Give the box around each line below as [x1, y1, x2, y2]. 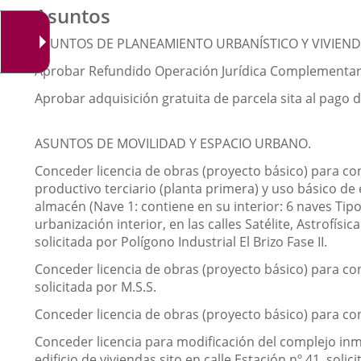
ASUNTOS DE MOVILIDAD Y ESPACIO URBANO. [35, 135, 311, 152]
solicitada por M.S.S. [35, 278, 156, 296]
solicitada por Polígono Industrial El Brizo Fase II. [35, 233, 327, 251]
